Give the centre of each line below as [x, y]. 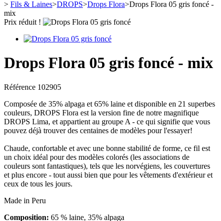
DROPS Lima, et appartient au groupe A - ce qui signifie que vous [107, 121]
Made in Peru [25, 200]
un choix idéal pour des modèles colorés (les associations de [97, 157]
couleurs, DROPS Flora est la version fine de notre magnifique [101, 112]
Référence [21, 87]
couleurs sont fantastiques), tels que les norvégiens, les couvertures [107, 166]
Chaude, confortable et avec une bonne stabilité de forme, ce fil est [107, 148]
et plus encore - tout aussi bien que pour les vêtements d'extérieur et [108, 175]
